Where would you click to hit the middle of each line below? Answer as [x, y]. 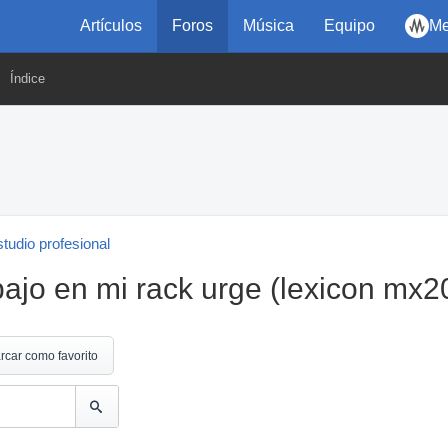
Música [268, 25]
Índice [27, 78]
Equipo [349, 25]
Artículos [111, 25]
